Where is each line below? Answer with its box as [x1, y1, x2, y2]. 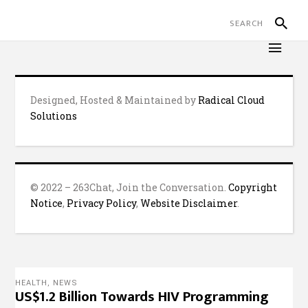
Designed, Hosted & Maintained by [30, 93, 199, 107]
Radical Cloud [198, 93, 265, 107]
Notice [30, 197, 63, 210]
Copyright [228, 181, 278, 194]
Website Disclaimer [140, 197, 238, 210]
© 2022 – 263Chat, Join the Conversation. [30, 181, 229, 194]
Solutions [30, 109, 78, 122]
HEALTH [15, 278, 48, 287]
